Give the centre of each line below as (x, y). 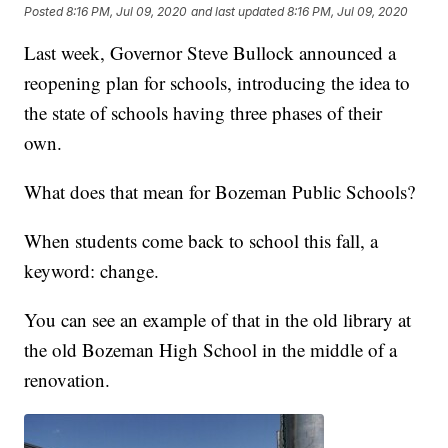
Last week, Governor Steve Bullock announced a (210, 53)
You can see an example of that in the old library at (218, 320)
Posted (45, 11)
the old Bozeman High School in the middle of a (211, 350)
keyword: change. (92, 271)
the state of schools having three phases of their (203, 113)
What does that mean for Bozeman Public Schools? (220, 192)
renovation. (67, 380)
